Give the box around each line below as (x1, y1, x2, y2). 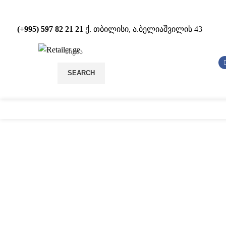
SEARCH (68, 69, 95, 77)
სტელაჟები (168, 104, 211, 114)
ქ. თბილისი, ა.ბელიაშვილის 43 (85, 25, 202, 33)
